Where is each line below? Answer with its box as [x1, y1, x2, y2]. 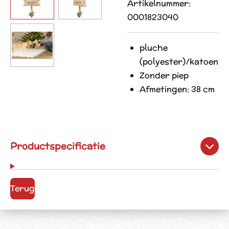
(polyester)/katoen [140, 56, 218, 67]
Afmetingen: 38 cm [140, 83, 215, 95]
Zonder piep [140, 70, 189, 81]
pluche [140, 42, 168, 54]
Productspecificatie [10, 140, 105, 152]
